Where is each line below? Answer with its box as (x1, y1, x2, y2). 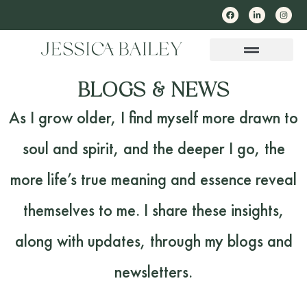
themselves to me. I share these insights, (23, 199, 284, 221)
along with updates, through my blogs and (14, 230, 293, 251)
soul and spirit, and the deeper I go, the (22, 138, 285, 159)
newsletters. (114, 261, 193, 282)
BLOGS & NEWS (77, 81, 230, 102)
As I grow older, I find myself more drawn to (9, 107, 298, 128)
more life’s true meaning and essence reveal (10, 169, 297, 190)
